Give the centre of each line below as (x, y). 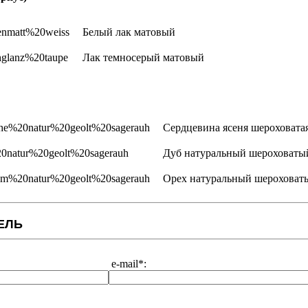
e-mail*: (128, 263)
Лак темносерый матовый (143, 57)
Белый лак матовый (129, 32)
